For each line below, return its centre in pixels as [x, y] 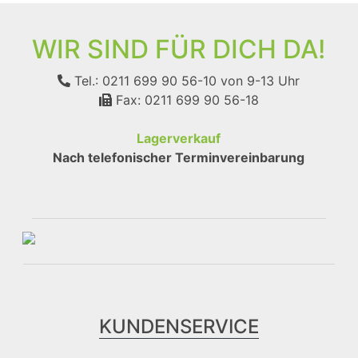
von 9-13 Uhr [259, 81]
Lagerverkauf [179, 139]
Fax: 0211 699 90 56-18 [185, 100]
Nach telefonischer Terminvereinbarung [179, 158]
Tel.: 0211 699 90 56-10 [144, 81]
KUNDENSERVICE [179, 327]
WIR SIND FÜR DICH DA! [179, 50]
